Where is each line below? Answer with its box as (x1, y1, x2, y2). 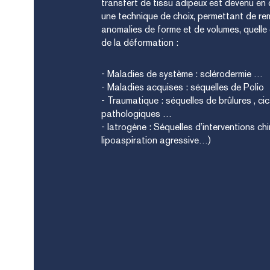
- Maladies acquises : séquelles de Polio (101, 81, 264, 93)
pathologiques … (101, 108, 172, 119)
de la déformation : (101, 37, 178, 48)
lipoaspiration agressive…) (101, 134, 211, 146)
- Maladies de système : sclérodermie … (101, 68, 263, 80)
